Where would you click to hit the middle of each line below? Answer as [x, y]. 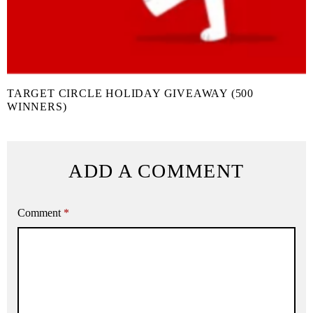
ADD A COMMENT [156, 170]
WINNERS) [37, 106]
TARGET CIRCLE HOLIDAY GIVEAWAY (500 [130, 93]
